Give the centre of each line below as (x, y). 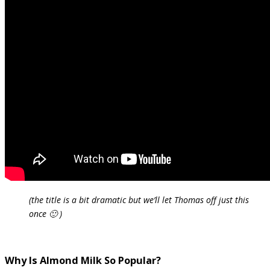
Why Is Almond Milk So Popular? (83, 261)
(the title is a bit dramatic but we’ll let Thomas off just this (139, 199)
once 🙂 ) (46, 213)
